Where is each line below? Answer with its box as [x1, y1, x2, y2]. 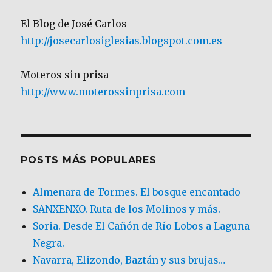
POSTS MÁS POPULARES [21, 154, 157, 166]
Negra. [33, 237, 65, 250]
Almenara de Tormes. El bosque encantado [33, 186, 241, 199]
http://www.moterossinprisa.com [21, 86, 186, 98]
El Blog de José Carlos [21, 18, 127, 30]
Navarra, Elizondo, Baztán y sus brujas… [33, 254, 226, 267]
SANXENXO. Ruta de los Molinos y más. [33, 203, 221, 216]
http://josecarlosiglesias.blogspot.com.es [21, 35, 223, 47]
